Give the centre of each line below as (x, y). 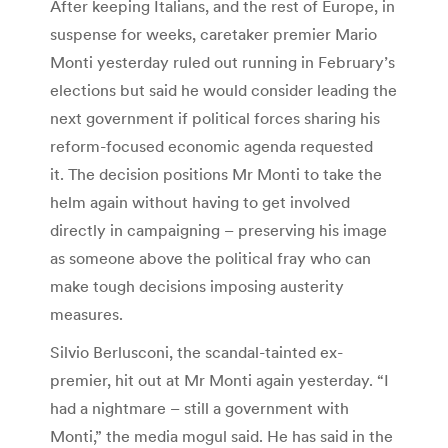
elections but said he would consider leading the (223, 89)
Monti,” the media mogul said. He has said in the (221, 435)
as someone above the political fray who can (210, 257)
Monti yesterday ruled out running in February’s (222, 61)
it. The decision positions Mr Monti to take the (216, 173)
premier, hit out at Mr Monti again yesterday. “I (219, 379)
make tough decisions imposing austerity (197, 285)
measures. (86, 313)
